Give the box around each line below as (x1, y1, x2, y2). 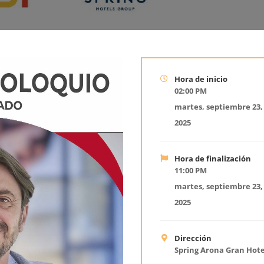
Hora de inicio (174, 73, 228, 84)
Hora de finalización (174, 153, 252, 164)
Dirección (174, 232, 212, 243)
